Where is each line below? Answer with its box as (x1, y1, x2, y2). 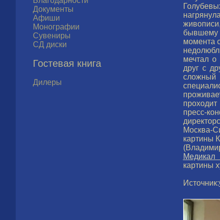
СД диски (33, 40, 67, 49)
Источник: (183, 179, 219, 187)
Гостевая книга (33, 58, 101, 69)
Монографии (33, 23, 80, 31)
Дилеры (33, 78, 62, 86)
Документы (33, 5, 74, 13)
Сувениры (33, 31, 71, 40)
